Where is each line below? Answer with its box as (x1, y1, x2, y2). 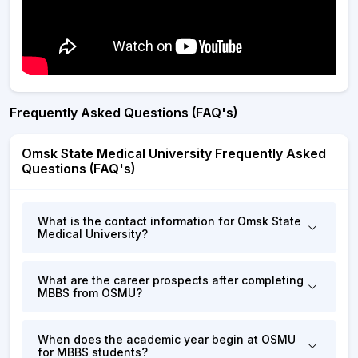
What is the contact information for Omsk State (38, 214, 301, 228)
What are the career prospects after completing (38, 273, 304, 287)
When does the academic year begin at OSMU (38, 332, 296, 346)
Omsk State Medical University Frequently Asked (22, 145, 326, 161)
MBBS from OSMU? (38, 286, 142, 300)
